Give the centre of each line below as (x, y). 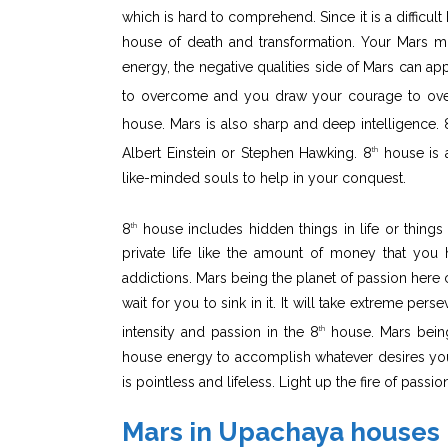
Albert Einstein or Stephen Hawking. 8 (247, 152)
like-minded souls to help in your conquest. (264, 177)
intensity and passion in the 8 (221, 331)
